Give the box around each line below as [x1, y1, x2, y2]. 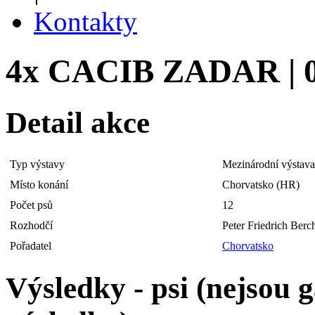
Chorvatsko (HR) [222, 178, 300, 191]
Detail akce [6, 105, 150, 139]
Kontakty [34, 6, 137, 37]
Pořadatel [10, 239, 51, 252]
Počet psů [10, 198, 53, 211]
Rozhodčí [10, 219, 53, 231]
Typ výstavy [10, 157, 65, 170]
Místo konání [10, 178, 68, 191]
